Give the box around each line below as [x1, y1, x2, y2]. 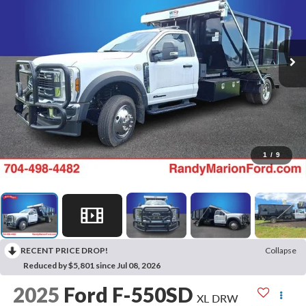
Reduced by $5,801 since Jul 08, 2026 [23, 260, 161, 270]
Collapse [265, 245, 296, 255]
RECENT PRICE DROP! [20, 245, 108, 255]
